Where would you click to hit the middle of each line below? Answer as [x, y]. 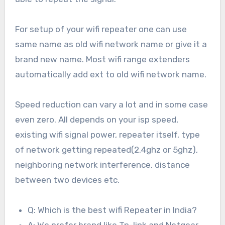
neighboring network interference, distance [102, 164]
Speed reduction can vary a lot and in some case [111, 104]
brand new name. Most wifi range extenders [102, 59]
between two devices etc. [67, 180]
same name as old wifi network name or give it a [111, 44]
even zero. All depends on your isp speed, [96, 119]
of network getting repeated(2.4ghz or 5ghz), [106, 149]
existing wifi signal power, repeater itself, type [107, 134]
